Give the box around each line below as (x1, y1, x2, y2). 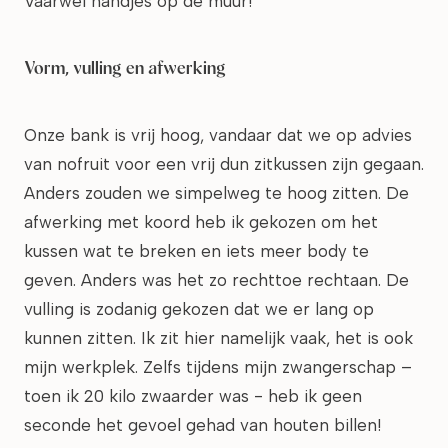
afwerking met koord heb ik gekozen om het (24, 212, 378, 232)
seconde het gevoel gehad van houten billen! (24, 415, 381, 435)
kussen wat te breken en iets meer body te (24, 241, 369, 261)
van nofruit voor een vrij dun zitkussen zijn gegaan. (24, 154, 424, 174)
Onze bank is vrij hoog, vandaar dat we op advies (24, 125, 412, 145)
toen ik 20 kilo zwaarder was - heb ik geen (24, 386, 362, 406)
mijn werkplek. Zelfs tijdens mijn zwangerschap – (24, 357, 412, 377)
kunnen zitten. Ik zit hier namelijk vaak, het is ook (24, 328, 413, 348)
